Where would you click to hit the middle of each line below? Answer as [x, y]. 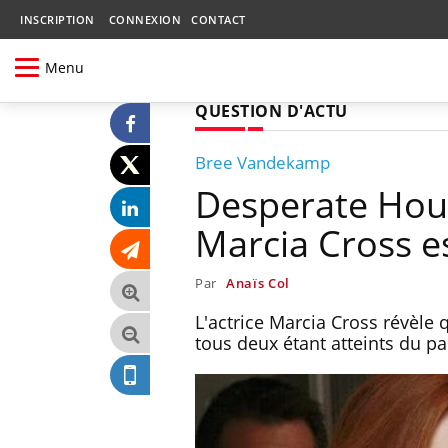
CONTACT [218, 19]
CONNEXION [144, 19]
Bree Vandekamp [262, 162]
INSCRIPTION [57, 19]
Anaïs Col [258, 282]
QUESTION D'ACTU [271, 110]
